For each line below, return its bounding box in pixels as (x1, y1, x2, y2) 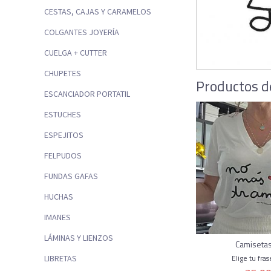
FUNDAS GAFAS (44, 170, 98, 181)
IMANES (44, 211, 71, 223)
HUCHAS (44, 191, 73, 202)
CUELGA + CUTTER (44, 47, 107, 58)
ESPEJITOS (44, 129, 83, 140)
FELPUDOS (44, 149, 82, 161)
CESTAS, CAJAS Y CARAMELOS (44, 5, 151, 17)
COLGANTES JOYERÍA (44, 26, 119, 38)
